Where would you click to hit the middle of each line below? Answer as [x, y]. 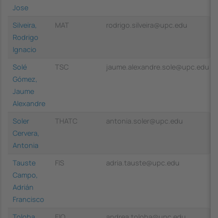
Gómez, [25, 79]
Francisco [28, 199]
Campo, [25, 175]
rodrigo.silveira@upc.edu [147, 25]
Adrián [23, 187]
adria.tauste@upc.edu [143, 163]
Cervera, [26, 133]
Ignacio [25, 49]
